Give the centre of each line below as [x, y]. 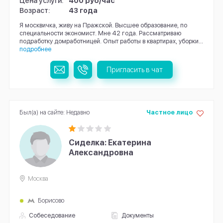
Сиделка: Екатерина [110, 142]
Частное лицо [169, 112]
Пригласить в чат [135, 69]
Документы [137, 216]
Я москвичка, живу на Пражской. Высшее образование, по [103, 25]
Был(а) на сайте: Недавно [54, 112]
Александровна [101, 152]
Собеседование [52, 216]
